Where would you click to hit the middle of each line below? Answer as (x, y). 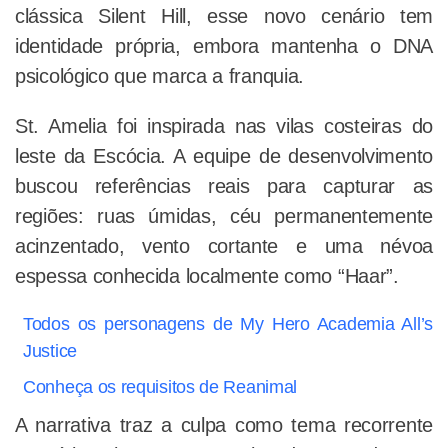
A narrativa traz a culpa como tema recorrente (224, 425)
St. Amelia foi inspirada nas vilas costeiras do (224, 126)
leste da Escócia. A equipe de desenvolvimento (224, 156)
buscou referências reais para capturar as (224, 186)
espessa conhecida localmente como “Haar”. (210, 276)
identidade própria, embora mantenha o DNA (224, 46)
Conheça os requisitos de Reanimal (160, 387)
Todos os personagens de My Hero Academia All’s (228, 324)
